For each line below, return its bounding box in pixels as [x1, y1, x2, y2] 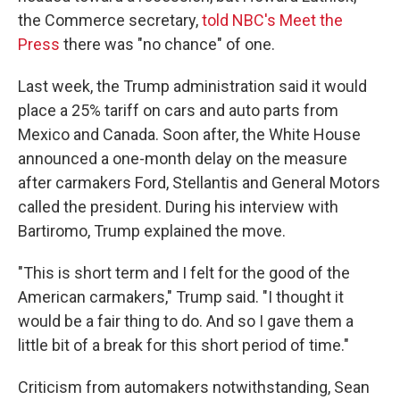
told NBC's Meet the [202, 11, 343, 29]
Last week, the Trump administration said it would [18, 77, 367, 96]
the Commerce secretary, [18, 11, 202, 29]
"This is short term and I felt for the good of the [18, 263, 350, 282]
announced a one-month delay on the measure [18, 149, 347, 168]
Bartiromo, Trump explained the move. [18, 221, 286, 240]
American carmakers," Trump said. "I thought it [18, 287, 344, 306]
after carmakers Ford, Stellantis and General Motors [18, 173, 380, 192]
